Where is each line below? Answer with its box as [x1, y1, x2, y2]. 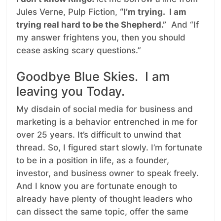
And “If [166, 20, 199, 30]
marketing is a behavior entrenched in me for [16, 117, 198, 127]
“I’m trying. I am [120, 7, 186, 17]
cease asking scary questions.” [16, 45, 141, 56]
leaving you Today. [16, 84, 125, 99]
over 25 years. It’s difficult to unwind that [16, 130, 181, 140]
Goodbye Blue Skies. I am [16, 69, 170, 84]
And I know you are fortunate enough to [16, 181, 177, 191]
